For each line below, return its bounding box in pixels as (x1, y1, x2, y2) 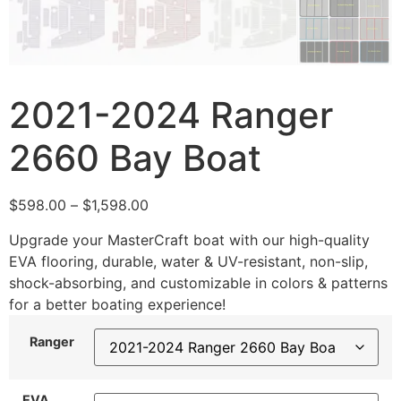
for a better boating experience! (9, 294, 226, 313)
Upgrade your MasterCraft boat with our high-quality (9, 230, 370, 249)
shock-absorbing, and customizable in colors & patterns (9, 273, 388, 292)
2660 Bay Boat (9, 136, 261, 181)
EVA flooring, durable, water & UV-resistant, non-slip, (9, 252, 368, 270)
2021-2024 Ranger (9, 93, 333, 138)
